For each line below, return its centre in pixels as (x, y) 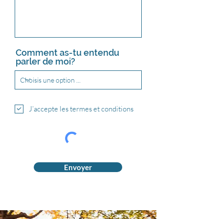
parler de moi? (45, 61)
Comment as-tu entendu (67, 52)
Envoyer (78, 167)
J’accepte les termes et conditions (81, 109)
